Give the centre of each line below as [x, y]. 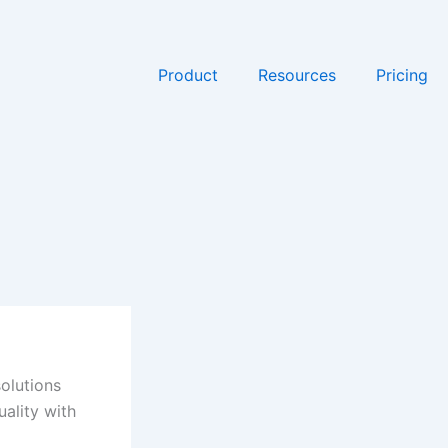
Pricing [402, 75]
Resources [297, 75]
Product [188, 75]
